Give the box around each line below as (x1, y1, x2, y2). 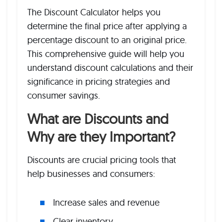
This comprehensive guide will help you (27, 48, 184, 59)
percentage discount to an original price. (27, 34, 187, 46)
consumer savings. (27, 90, 100, 101)
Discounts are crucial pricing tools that (27, 154, 176, 166)
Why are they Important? (27, 128, 175, 145)
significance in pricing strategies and (27, 76, 170, 87)
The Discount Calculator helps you (27, 6, 161, 18)
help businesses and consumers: (27, 168, 155, 179)
